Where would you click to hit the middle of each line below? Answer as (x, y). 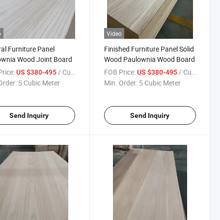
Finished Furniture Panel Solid (149, 49)
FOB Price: (120, 72)
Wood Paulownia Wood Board (149, 59)
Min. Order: (121, 82)
